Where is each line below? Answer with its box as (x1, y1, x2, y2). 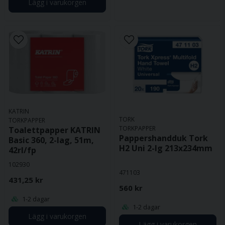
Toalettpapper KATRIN (9, 125, 100, 136)
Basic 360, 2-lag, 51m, (9, 135, 94, 146)
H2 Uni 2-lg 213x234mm (119, 143, 212, 154)
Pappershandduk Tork (119, 133, 208, 144)
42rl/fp (9, 145, 36, 156)
